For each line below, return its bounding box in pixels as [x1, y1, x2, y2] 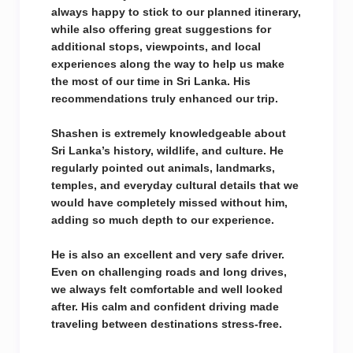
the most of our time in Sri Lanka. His [51, 75, 251, 87]
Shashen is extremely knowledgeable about [51, 127, 286, 139]
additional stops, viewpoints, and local [51, 40, 261, 53]
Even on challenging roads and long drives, [51, 266, 287, 278]
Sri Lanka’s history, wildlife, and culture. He [51, 144, 284, 157]
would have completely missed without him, [51, 196, 288, 209]
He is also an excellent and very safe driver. [51, 248, 284, 261]
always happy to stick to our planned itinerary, [51, 6, 301, 18]
